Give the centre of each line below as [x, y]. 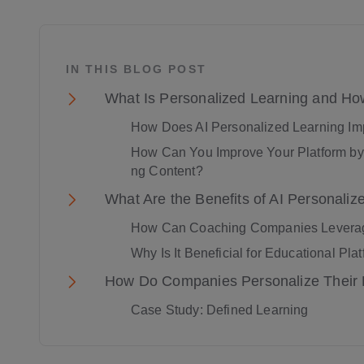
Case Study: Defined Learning [220, 310]
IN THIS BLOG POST [136, 69]
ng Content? [167, 171]
